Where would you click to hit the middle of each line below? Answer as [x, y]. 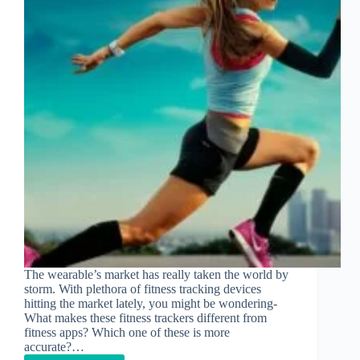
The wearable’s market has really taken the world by [156, 275]
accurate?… [54, 347]
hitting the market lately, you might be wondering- [151, 304]
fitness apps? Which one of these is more [127, 333]
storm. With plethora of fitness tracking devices [143, 289]
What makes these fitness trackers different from [145, 318]
